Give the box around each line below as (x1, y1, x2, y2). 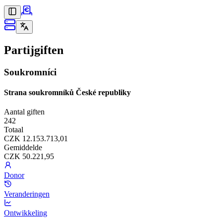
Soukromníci (4, 66, 56, 77)
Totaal (4, 125, 23, 134)
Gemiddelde (4, 143, 42, 152)
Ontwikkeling (4, 209, 47, 218)
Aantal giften (4, 108, 45, 116)
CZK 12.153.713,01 (4, 134, 68, 143)
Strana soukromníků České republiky (4, 88, 131, 97)
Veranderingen (4, 190, 50, 199)
